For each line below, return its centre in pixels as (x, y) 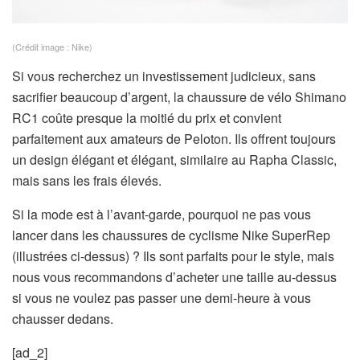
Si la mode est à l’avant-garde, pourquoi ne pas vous (162, 214)
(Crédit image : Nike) (52, 46)
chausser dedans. (63, 318)
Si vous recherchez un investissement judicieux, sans (164, 76)
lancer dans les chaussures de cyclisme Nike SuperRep (171, 235)
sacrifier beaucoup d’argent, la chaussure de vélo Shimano (179, 96)
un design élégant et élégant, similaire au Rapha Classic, (174, 159)
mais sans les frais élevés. (87, 180)
